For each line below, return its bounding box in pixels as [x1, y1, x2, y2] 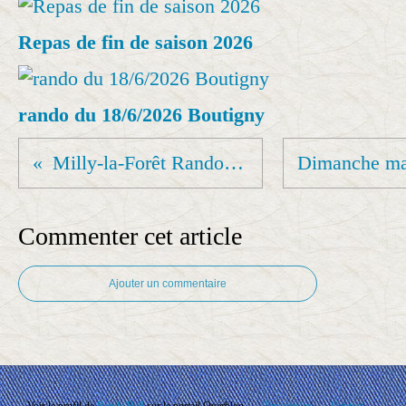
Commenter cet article [18, 222, 242, 250]
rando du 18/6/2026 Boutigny [18, 103, 265, 126]
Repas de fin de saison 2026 [18, 31, 253, 53]
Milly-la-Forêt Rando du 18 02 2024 [224, 151, 244, 174]
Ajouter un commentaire [109, 277, 227, 290]
